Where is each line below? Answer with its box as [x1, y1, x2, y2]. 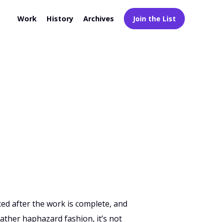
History [46, 14, 73, 23]
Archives [83, 14, 114, 23]
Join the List [132, 14, 176, 23]
